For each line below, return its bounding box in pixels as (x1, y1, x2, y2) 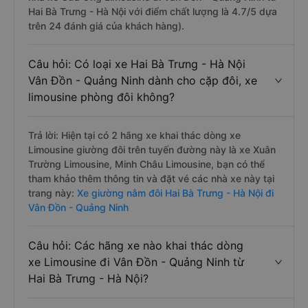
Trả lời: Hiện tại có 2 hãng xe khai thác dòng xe (28, 129, 241, 141)
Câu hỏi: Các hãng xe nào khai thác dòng (28, 239, 243, 252)
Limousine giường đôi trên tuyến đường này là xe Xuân (28, 144, 276, 155)
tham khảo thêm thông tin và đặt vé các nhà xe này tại (28, 173, 274, 184)
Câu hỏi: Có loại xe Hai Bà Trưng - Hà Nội (28, 57, 245, 71)
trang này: (28, 187, 77, 199)
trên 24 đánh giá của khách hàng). (28, 20, 184, 32)
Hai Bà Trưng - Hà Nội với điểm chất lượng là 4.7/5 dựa (28, 5, 277, 17)
